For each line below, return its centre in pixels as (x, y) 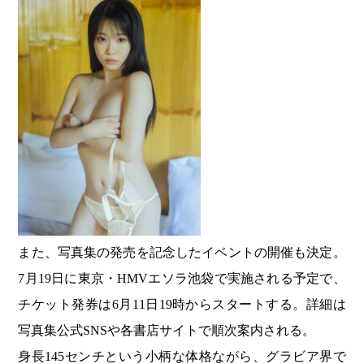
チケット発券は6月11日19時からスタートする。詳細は (182, 305)
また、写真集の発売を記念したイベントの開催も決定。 (182, 253)
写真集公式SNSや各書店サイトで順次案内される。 (167, 331)
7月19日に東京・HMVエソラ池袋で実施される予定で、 (182, 279)
